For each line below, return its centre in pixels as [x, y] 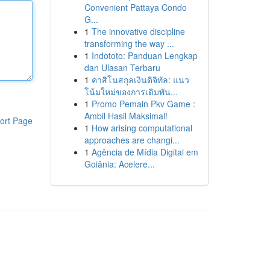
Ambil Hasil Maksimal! [126, 116]
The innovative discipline [138, 31]
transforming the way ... [129, 43]
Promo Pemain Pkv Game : [143, 104]
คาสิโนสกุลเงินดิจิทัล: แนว [140, 80]
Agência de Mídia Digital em [145, 152]
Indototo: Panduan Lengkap [144, 55]
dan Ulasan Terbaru [122, 67]
